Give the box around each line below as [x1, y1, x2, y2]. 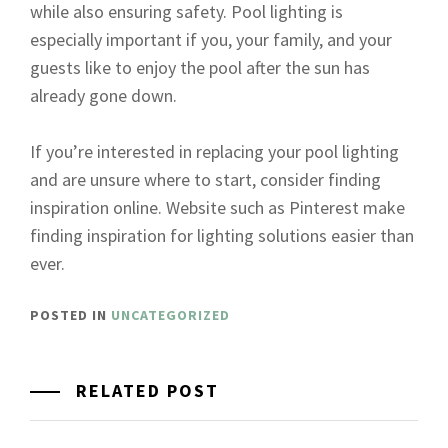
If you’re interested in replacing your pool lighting [30, 139, 399, 163]
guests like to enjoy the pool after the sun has [30, 55, 370, 79]
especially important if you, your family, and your [30, 27, 392, 51]
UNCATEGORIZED [111, 305, 230, 324]
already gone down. [30, 83, 177, 107]
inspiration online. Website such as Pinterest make [30, 195, 405, 219]
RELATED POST [70, 378, 219, 402]
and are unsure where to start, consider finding [30, 167, 381, 191]
